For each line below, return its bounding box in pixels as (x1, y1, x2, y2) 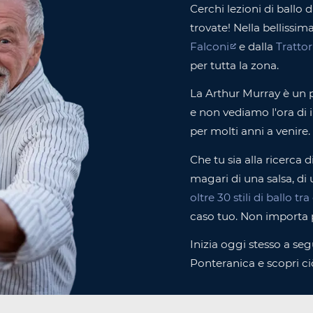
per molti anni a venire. (190, 124, 310, 138)
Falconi (190, 39, 229, 53)
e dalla (236, 39, 276, 53)
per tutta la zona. (190, 58, 279, 72)
